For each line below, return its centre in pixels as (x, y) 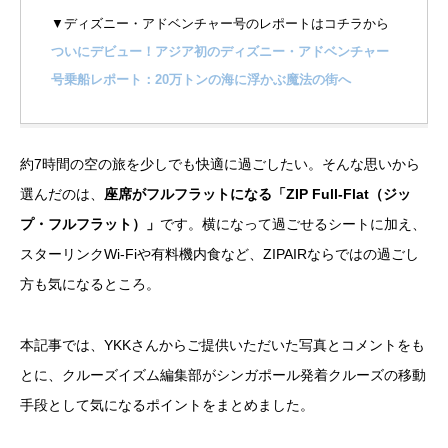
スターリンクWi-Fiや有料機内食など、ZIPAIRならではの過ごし (219, 253)
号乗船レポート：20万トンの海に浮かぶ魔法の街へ (201, 80)
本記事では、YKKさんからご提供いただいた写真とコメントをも (222, 344)
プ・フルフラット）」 (90, 223)
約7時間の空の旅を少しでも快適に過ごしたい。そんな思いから (220, 163)
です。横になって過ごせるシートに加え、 (293, 223)
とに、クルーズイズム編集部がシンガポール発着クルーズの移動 (223, 374)
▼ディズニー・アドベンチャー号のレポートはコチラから (220, 24)
